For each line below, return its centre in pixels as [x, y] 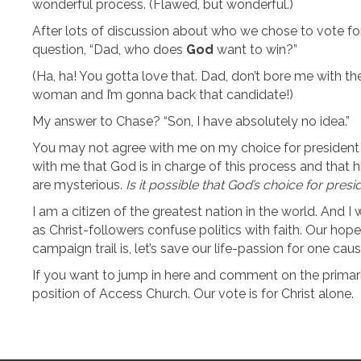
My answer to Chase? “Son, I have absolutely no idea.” [191, 121]
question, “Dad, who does [109, 50]
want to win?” [255, 50]
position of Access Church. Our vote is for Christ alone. [193, 294]
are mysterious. [79, 185]
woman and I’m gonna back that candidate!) [163, 95]
